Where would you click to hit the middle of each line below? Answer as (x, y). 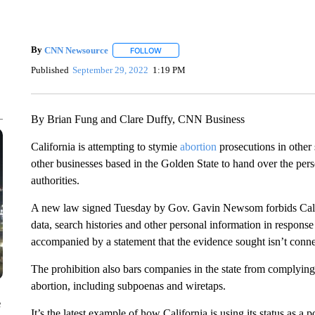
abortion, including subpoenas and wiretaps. (128, 286)
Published (50, 70)
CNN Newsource (76, 50)
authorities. (55, 180)
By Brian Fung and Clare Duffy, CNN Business (137, 119)
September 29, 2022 (111, 70)
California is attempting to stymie (105, 147)
